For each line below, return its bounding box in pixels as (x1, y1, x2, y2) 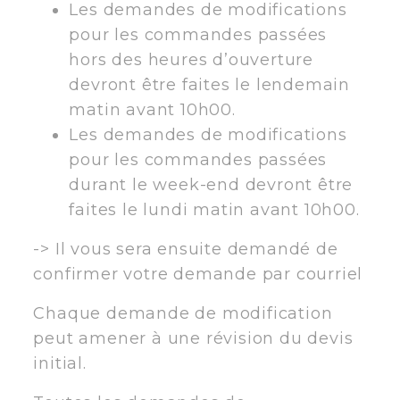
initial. (33, 353, 87, 373)
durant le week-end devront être (69, 174, 354, 195)
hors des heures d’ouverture (69, 49, 313, 70)
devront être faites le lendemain (69, 74, 350, 95)
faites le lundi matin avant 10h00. (69, 199, 360, 220)
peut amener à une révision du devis (33, 328, 354, 348)
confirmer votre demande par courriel (33, 263, 363, 284)
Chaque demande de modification (33, 303, 333, 323)
